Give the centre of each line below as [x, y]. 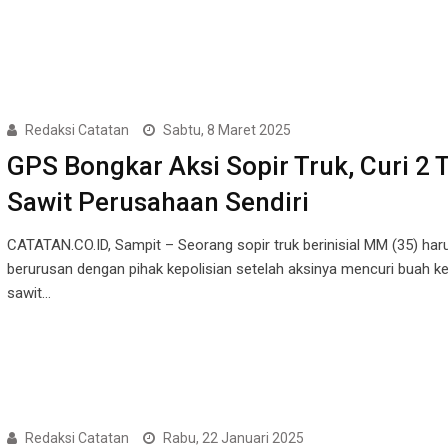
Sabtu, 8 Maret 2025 [226, 129]
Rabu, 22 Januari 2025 [233, 437]
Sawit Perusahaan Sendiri [157, 201]
